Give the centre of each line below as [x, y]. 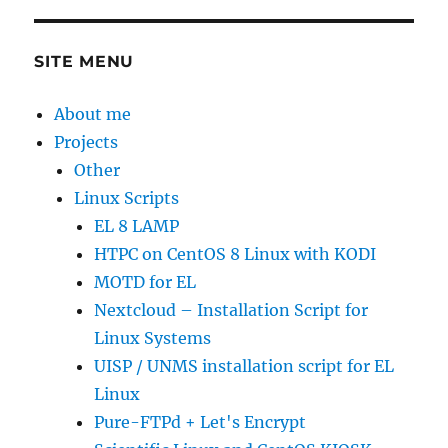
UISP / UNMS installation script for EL [244, 366]
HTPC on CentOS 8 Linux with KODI [235, 254]
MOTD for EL [145, 282]
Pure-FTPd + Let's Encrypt [200, 422]
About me [93, 114]
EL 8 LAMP [137, 226]
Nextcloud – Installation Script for [231, 310]
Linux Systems [153, 338]
